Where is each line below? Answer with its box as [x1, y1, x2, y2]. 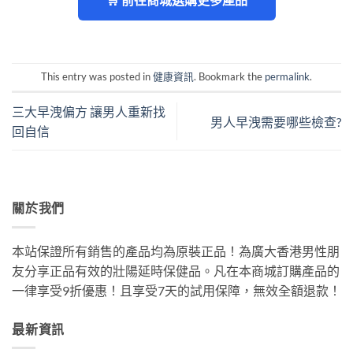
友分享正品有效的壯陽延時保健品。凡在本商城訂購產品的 [12, 262, 340, 278]
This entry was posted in [41, 70, 153, 84]
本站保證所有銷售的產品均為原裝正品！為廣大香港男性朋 [12, 243, 340, 258]
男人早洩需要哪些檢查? [210, 113, 341, 129]
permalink [265, 70, 310, 84]
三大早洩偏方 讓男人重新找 [12, 104, 165, 120]
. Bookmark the [194, 70, 265, 84]
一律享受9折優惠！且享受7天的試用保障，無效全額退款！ [12, 282, 341, 298]
